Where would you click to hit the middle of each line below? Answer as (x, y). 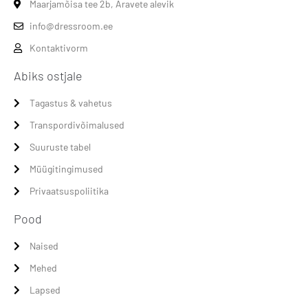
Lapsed (45, 290)
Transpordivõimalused (77, 125)
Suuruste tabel (60, 147)
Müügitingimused (66, 169)
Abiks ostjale (48, 76)
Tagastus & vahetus (70, 103)
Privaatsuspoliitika (69, 191)
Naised (44, 246)
